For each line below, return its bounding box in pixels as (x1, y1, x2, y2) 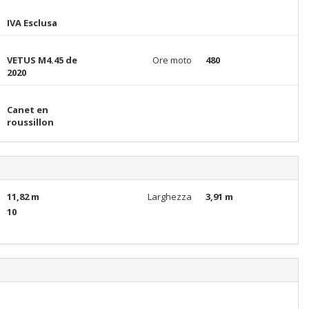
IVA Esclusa (6, 17, 57, 29)
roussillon (6, 116, 54, 128)
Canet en (6, 103, 48, 116)
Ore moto (152, 54, 192, 66)
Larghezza (147, 190, 192, 203)
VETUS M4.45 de (6, 54, 77, 66)
